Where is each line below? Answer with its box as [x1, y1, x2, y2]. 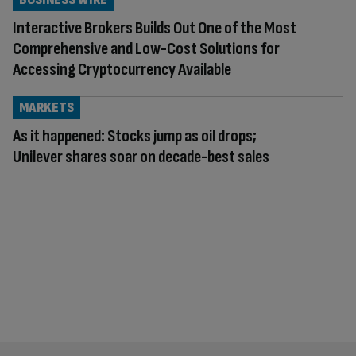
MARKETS [19, 99, 74, 116]
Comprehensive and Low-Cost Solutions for [13, 37, 280, 60]
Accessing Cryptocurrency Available [13, 58, 231, 80]
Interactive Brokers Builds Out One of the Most [13, 17, 296, 39]
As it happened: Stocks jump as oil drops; [13, 125, 257, 147]
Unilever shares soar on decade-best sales [13, 145, 269, 168]
